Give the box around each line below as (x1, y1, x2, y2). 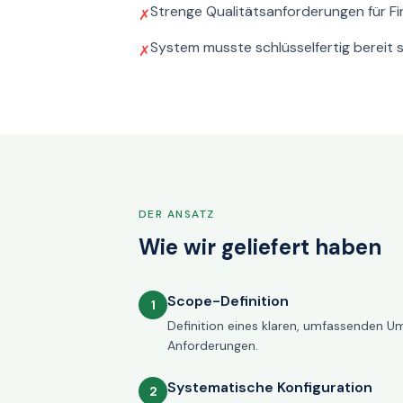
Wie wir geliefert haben (139, 233, 381, 261)
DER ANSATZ (139, 207, 215, 221)
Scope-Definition (167, 291, 289, 310)
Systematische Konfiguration (167, 378, 372, 397)
